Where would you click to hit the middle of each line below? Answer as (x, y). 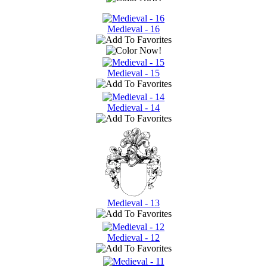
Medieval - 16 (133, 29)
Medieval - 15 (133, 73)
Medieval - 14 (133, 107)
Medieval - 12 (133, 237)
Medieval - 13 (133, 203)
